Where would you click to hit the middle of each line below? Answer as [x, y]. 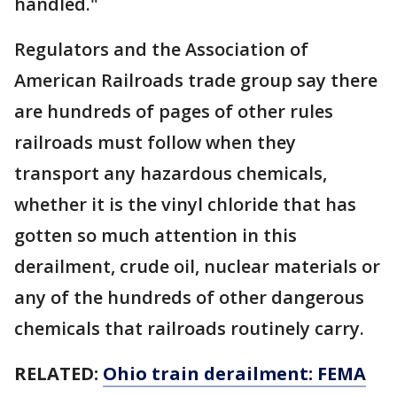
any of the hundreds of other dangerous [189, 298]
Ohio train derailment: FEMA [234, 374]
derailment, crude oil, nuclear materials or [197, 267]
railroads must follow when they [155, 143]
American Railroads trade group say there [196, 81]
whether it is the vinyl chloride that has [185, 205]
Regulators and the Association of [161, 50]
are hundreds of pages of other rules [174, 112]
